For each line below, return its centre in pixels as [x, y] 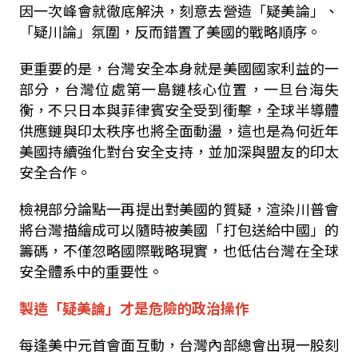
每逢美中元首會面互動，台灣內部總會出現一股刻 [179, 344]
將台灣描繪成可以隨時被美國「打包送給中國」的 [179, 229]
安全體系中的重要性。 [91, 271]
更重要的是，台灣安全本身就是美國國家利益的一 [179, 68]
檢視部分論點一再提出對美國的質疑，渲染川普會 [179, 209]
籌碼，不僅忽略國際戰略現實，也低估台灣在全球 [179, 250]
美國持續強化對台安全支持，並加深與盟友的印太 [179, 151]
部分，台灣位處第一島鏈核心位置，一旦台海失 [179, 89]
